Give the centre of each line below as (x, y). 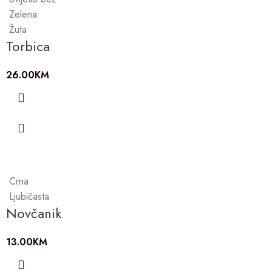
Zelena (23, 15)
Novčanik (34, 213)
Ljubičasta (29, 197)
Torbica (28, 46)
